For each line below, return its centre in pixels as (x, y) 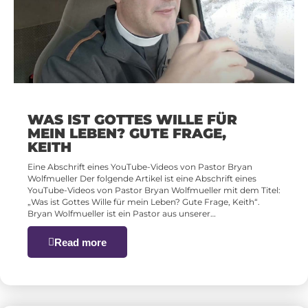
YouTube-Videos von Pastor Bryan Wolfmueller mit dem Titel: (154, 190)
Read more (80, 242)
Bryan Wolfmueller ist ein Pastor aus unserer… (122, 214)
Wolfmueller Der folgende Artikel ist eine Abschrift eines (142, 179)
